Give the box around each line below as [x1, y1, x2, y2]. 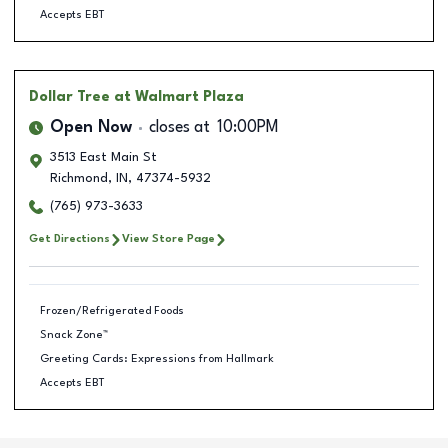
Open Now [50, 120, 132, 136]
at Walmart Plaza [114, 90, 244, 104]
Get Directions [29, 233, 110, 245]
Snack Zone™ [39, 328, 108, 341]
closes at [149, 120, 210, 136]
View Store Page [122, 233, 215, 245]
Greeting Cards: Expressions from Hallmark [39, 352, 274, 365]
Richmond [50, 172, 108, 185]
